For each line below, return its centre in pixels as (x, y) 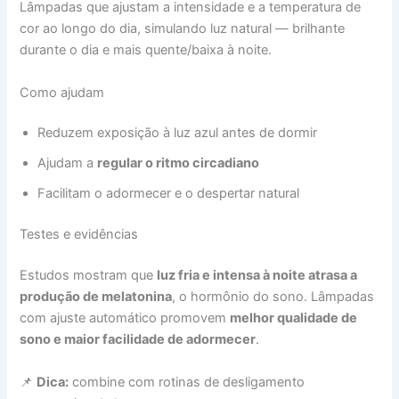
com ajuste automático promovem (125, 318)
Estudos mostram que (89, 276)
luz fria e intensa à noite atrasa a (257, 276)
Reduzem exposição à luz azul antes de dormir (178, 133)
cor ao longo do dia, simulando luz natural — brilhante (183, 29)
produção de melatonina (96, 297)
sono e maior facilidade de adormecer (138, 340)
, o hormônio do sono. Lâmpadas (273, 297)
